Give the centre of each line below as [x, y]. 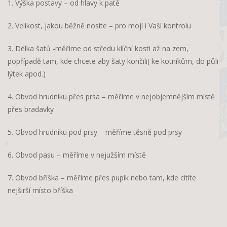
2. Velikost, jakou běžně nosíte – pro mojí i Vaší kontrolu [99, 25]
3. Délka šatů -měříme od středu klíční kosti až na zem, [98, 48]
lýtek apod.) [27, 73]
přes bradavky [31, 109]
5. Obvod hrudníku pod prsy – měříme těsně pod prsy [95, 132]
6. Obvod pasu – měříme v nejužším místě [77, 155]
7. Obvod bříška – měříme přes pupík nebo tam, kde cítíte [102, 177]
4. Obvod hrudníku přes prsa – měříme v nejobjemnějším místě [111, 96]
